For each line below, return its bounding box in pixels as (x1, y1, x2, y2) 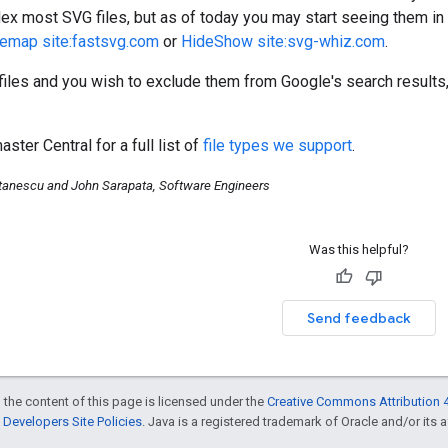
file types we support (203, 135, 352, 155)
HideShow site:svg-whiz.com (181, 31, 385, 51)
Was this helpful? (308, 241, 409, 257)
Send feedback (306, 308, 411, 327)
